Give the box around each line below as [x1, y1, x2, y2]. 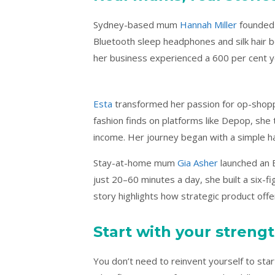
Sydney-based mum [93, 18, 180, 31]
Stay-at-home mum [93, 156, 177, 169]
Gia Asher [177, 156, 218, 169]
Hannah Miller [180, 18, 237, 31]
